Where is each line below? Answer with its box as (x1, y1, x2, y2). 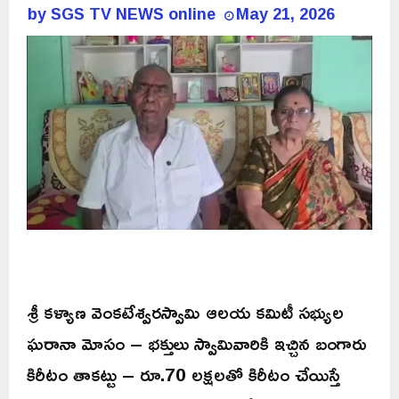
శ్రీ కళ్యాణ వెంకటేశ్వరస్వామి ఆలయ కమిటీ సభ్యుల (27, 293, 344, 330)
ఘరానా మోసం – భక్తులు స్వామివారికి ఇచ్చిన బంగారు (27, 324, 366, 361)
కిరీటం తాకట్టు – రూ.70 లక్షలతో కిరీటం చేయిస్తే (27, 355, 340, 392)
